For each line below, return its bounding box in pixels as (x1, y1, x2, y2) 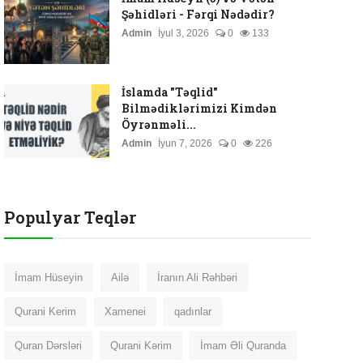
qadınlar (173, 305, 211, 318)
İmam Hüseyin (14, 271, 83, 284)
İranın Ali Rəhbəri (156, 271, 237, 284)
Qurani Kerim (14, 305, 76, 318)
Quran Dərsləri (14, 340, 82, 352)
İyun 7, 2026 (157, 138, 212, 149)
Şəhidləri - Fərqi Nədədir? (121, 6, 275, 22)
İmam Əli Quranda (199, 340, 286, 352)
